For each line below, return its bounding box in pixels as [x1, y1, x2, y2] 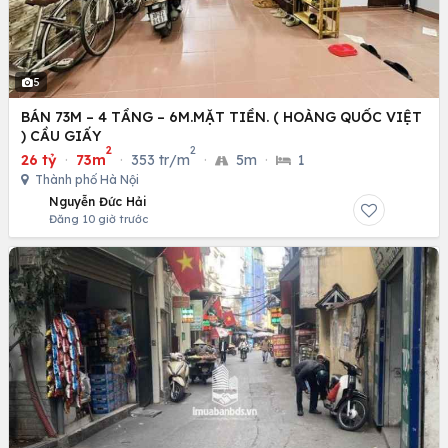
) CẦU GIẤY [21, 127, 101, 146]
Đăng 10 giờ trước [49, 212, 148, 227]
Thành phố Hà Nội [32, 172, 139, 188]
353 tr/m [131, 151, 190, 170]
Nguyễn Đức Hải [49, 194, 147, 210]
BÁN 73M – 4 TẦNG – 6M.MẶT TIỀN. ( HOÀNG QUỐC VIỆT [21, 108, 422, 127]
